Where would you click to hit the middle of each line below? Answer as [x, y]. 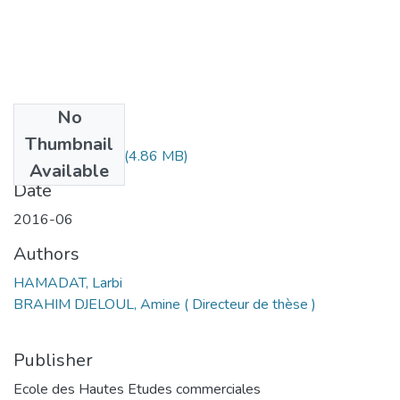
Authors [46, 254]
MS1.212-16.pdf [67, 156]
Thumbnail [69, 144]
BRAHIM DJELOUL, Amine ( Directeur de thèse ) [165, 304]
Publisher [53, 360]
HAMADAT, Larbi [68, 283]
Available [69, 171]
